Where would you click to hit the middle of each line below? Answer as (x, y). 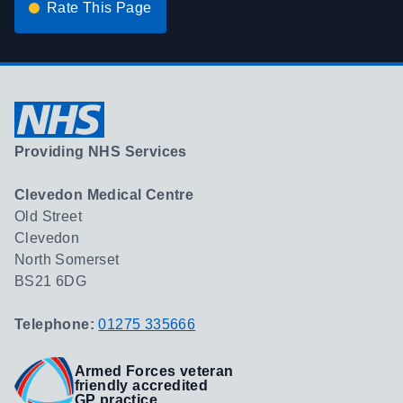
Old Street (48, 216)
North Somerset (67, 260)
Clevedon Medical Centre (104, 195)
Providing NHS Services (101, 152)
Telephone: (57, 324)
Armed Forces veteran (154, 371)
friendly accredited (141, 385)
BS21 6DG (51, 281)
